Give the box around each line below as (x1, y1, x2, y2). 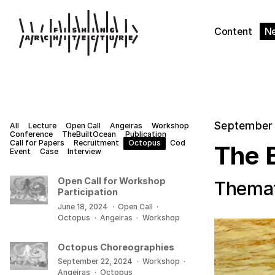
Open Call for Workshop (58, 176, 166, 187)
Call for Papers (10, 138, 64, 148)
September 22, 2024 (58, 256, 133, 266)
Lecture (28, 121, 56, 131)
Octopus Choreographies (58, 241, 175, 252)
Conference (10, 130, 53, 139)
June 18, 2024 (58, 201, 109, 211)
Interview (68, 147, 101, 157)
